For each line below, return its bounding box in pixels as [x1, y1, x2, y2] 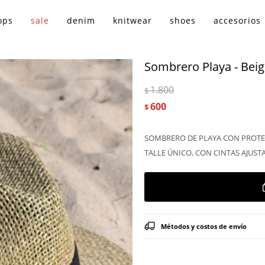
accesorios [214, 15, 261, 26]
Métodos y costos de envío [161, 222, 247, 231]
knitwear [113, 15, 153, 26]
